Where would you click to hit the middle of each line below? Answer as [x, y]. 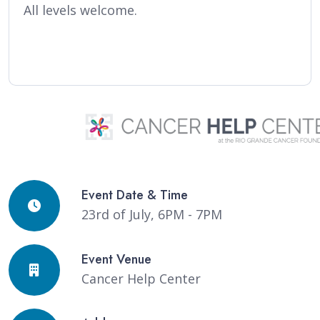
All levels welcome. [80, 10]
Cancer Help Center [141, 279]
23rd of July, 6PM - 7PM [152, 214]
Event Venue [116, 259]
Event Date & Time [135, 195]
